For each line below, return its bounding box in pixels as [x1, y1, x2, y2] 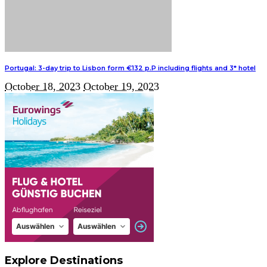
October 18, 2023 [5, 80, 80, 93]
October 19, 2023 [83, 80, 159, 93]
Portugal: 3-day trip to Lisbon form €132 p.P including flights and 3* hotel [5, 63, 256, 72]
